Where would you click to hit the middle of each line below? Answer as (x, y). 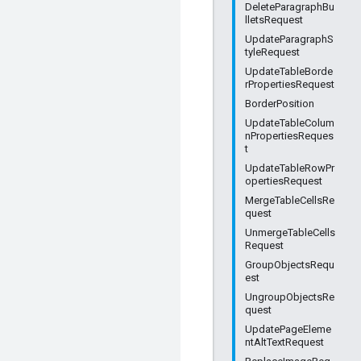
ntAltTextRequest (284, 342)
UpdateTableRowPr (290, 168)
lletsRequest (274, 20)
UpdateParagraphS (289, 39)
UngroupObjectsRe (290, 297)
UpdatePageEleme (288, 329)
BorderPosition (280, 104)
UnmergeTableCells (290, 232)
